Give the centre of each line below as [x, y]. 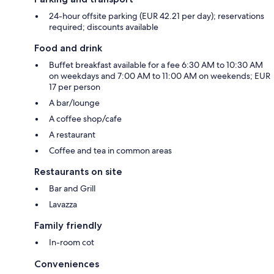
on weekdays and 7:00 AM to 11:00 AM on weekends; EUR [160, 76]
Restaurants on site [78, 171]
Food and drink [68, 48]
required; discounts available [104, 27]
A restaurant [72, 134]
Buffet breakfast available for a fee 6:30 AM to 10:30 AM [156, 65]
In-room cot [72, 242]
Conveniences [67, 264]
